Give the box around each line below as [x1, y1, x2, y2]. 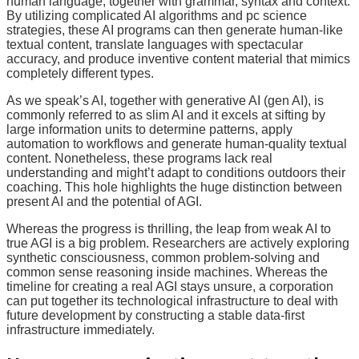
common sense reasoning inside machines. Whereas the [6, 264, 328, 279]
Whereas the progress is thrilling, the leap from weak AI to [6, 221, 331, 236]
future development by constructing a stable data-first [6, 308, 305, 322]
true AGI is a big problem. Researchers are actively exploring [6, 236, 349, 250]
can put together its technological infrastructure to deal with [6, 293, 338, 308]
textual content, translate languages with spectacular [6, 37, 303, 51]
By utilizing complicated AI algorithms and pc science [6, 8, 307, 22]
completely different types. [6, 66, 154, 80]
